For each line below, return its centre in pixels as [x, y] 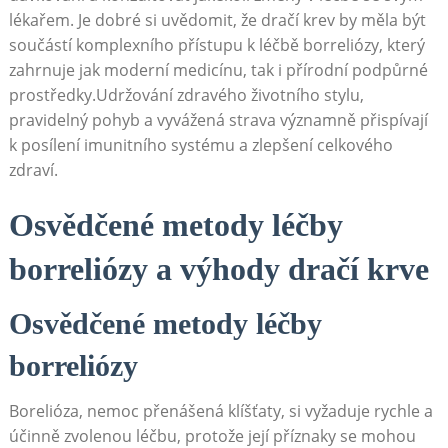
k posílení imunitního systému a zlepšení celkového [200, 145]
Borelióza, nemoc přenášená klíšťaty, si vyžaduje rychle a [220, 411]
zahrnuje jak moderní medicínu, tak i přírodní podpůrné [218, 70]
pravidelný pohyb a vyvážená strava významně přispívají [218, 120]
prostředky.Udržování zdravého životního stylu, [186, 95]
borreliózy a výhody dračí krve [218, 269]
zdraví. [33, 170]
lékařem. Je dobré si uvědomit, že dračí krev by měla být [217, 20]
